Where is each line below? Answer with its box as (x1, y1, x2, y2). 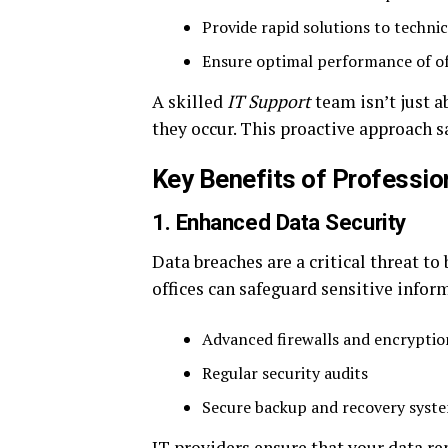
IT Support (227, 90, 311, 113)
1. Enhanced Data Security (152, 209, 406, 235)
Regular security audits (202, 362, 368, 384)
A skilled (152, 90, 227, 113)
